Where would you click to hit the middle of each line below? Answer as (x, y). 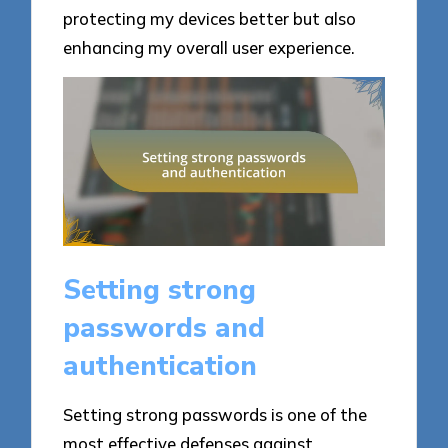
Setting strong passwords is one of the (215, 415)
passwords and (164, 327)
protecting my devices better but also (210, 18)
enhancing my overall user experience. (209, 47)
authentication (160, 365)
